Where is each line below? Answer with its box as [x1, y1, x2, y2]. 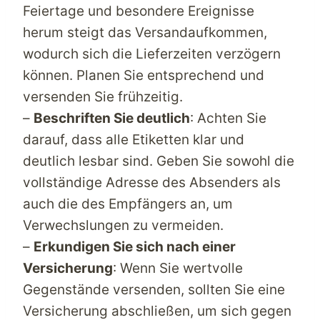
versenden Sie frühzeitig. [23, 88, 183, 105]
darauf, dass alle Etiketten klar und [23, 131, 244, 148]
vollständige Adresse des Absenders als [23, 174, 281, 191]
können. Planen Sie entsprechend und [23, 66, 264, 84]
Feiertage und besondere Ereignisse [23, 2, 254, 19]
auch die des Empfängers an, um [23, 195, 233, 212]
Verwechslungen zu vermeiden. [23, 216, 224, 234]
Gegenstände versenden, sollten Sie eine [23, 281, 285, 298]
